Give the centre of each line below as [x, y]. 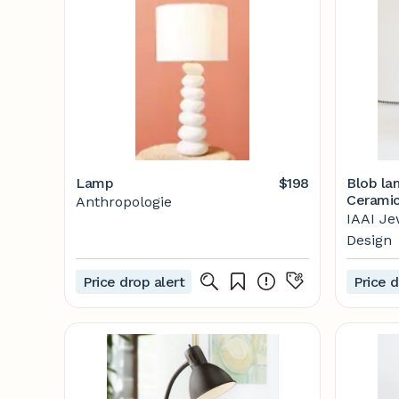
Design [369, 240]
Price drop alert [134, 281]
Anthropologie [124, 202]
